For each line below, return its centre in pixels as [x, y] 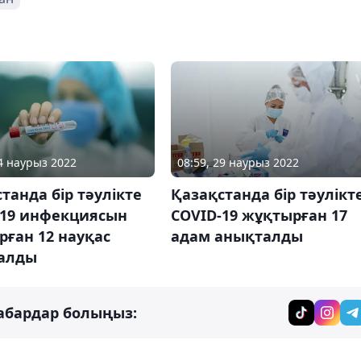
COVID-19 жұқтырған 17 [259, 216]
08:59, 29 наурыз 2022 [238, 163]
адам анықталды [237, 237]
